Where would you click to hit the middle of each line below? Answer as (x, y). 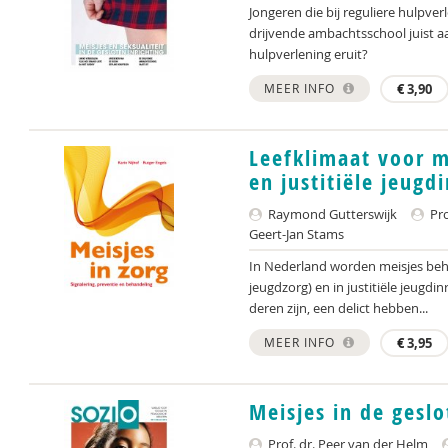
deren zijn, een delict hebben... (338, 308)
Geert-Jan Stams (296, 234)
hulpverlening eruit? (308, 54)
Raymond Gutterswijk (331, 214)
